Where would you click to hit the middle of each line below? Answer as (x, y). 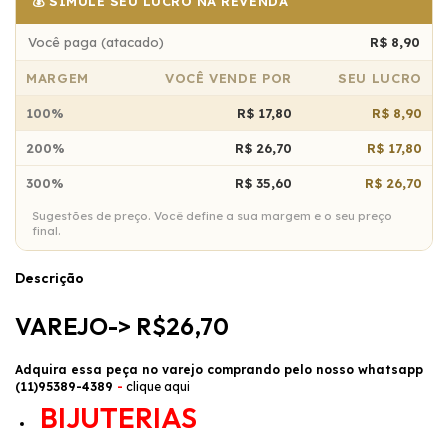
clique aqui (158, 386)
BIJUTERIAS (116, 417)
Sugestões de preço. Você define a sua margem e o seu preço (212, 215)
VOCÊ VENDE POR (228, 77)
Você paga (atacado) (96, 41)
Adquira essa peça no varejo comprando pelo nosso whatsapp (219, 369)
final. (46, 230)
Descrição (49, 277)
